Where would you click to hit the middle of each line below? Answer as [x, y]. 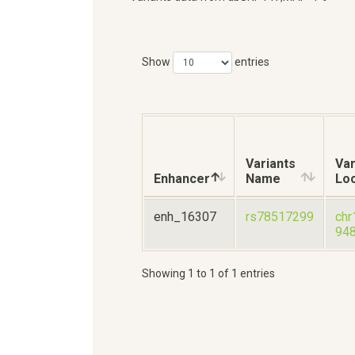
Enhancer [182, 178]
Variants [271, 163]
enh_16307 [185, 216]
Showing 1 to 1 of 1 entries [208, 273]
